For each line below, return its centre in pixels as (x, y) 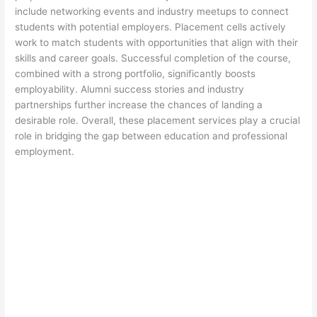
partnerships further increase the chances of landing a (139, 105)
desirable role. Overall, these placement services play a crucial (158, 121)
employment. (45, 152)
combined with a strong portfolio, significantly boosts (136, 74)
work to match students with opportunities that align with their (157, 43)
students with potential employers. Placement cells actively (151, 27)
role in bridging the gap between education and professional (151, 136)
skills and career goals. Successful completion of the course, (153, 58)
